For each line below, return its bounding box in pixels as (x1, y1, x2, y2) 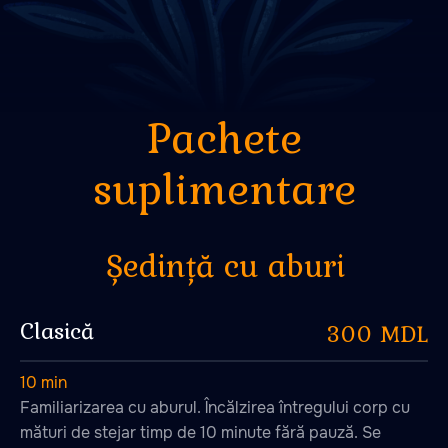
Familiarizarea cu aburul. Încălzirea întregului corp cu (20, 397, 410, 418)
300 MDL (327, 316, 428, 351)
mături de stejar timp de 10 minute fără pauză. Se (20, 422, 381, 443)
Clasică (20, 313, 94, 348)
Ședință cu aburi (75, 43, 247, 80)
